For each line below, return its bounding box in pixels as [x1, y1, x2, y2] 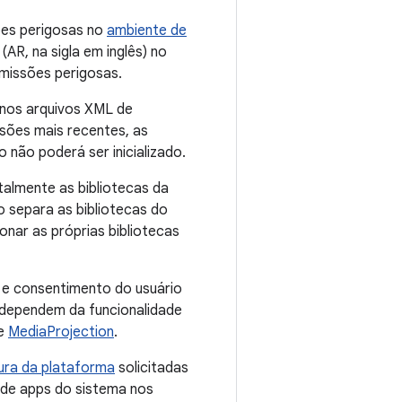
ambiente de [107, 22, 187, 40]
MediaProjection [8, 323, 114, 342]
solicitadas [115, 359, 188, 378]
